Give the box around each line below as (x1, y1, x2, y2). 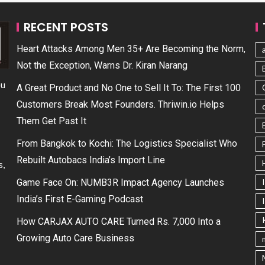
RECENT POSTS (24, 19, 108, 35)
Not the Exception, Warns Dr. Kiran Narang (17, 60, 188, 71)
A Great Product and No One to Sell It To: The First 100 (17, 82, 241, 93)
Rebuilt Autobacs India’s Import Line (17, 154, 165, 166)
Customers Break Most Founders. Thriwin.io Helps (17, 99, 224, 110)
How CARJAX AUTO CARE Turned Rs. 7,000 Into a (17, 216, 221, 227)
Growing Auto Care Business (17, 232, 134, 244)
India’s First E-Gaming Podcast (17, 193, 143, 205)
